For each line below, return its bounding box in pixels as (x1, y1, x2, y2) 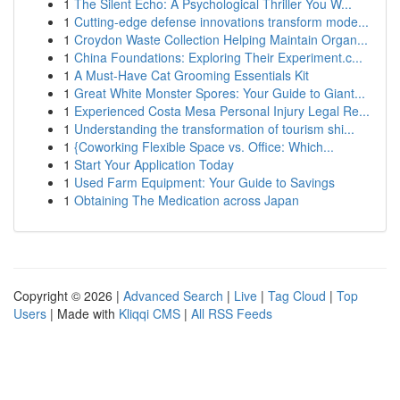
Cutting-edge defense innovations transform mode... (74, 12, 369, 30)
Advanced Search (123, 287, 223, 304)
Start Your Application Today (74, 155, 234, 173)
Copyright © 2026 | (13, 287, 123, 304)
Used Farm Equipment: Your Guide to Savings (74, 173, 335, 191)
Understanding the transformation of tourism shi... (74, 120, 354, 137)
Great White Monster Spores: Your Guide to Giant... (74, 84, 365, 102)
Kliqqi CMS (119, 304, 180, 322)
